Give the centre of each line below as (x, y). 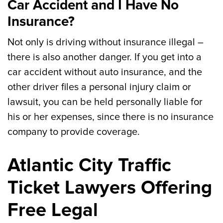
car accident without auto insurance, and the (105, 72)
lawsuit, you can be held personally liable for (105, 102)
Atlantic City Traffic (89, 165)
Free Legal (53, 210)
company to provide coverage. (74, 132)
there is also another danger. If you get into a (105, 57)
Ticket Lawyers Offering (110, 188)
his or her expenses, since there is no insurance (111, 117)
